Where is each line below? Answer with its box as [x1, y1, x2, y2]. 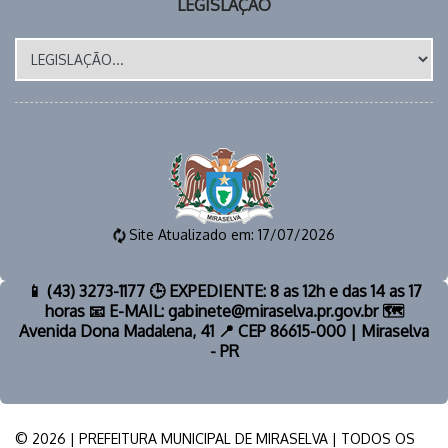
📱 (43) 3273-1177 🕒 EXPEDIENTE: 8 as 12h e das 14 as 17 [26, 280, 422, 301]
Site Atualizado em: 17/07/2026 [125, 225, 335, 243]
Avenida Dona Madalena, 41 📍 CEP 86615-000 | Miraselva [19, 320, 429, 341]
